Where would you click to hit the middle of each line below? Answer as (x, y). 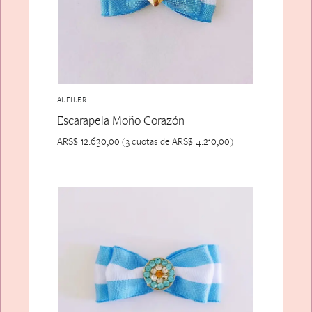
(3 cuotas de (146, 142)
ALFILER (72, 99)
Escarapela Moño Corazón (120, 120)
